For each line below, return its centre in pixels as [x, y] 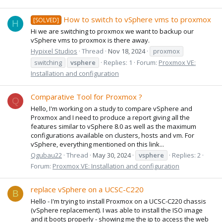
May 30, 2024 [112, 155]
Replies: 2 [186, 155]
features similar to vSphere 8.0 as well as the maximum [113, 126]
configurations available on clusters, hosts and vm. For [112, 135]
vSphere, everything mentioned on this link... [97, 144]
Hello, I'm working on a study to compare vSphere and [111, 108]
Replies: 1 [118, 62]
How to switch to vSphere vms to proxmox [138, 20]
